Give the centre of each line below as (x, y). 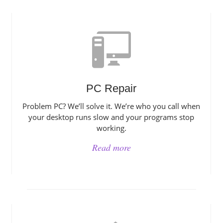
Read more (111, 147)
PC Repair (111, 88)
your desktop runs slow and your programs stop (111, 117)
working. (111, 128)
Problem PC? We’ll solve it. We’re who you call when (111, 106)
